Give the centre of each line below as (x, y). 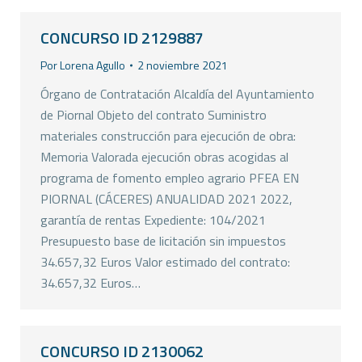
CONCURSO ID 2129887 (122, 38)
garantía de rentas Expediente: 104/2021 (153, 220)
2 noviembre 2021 (183, 65)
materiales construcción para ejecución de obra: (168, 136)
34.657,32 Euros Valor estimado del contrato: (165, 262)
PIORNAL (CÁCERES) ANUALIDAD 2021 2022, (166, 199)
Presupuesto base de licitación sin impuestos (163, 241)
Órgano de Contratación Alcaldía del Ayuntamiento (177, 94)
